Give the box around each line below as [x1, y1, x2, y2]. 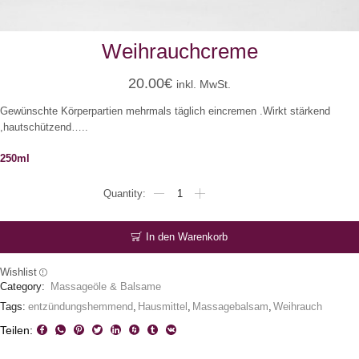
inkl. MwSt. [176, 79, 231, 91]
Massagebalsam [192, 300, 268, 313]
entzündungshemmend [28, 300, 133, 313]
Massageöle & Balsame [50, 280, 161, 292]
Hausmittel [138, 300, 188, 313]
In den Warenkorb [146, 231, 228, 244]
